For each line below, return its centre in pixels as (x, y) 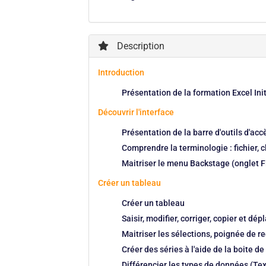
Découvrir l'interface (136, 112)
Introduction (121, 72)
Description (140, 46)
